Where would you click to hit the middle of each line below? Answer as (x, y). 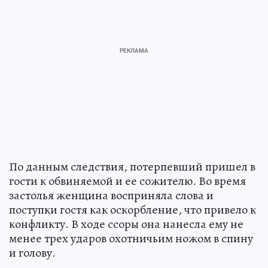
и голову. (32, 253)
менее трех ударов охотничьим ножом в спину (131, 239)
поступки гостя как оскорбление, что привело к (133, 210)
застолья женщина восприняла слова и (111, 196)
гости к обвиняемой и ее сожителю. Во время (127, 181)
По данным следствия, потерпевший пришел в (132, 167)
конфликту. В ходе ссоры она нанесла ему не (126, 224)
